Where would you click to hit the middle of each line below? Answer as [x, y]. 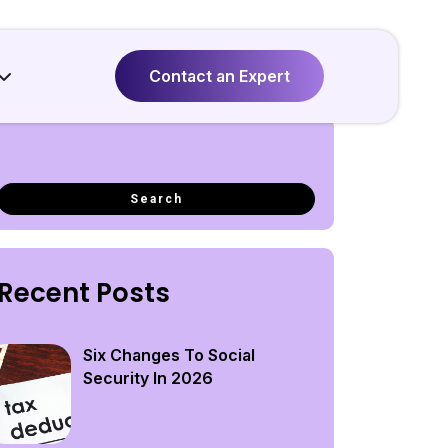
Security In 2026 [147, 378]
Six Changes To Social [168, 355]
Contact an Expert [219, 76]
